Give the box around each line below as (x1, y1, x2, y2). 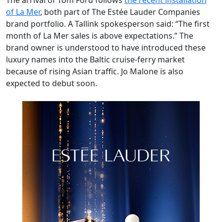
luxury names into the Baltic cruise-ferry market (6, 54, 185, 65)
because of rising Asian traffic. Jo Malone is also (6, 66, 183, 77)
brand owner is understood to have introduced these (6, 42, 206, 54)
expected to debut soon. (6, 78, 97, 89)
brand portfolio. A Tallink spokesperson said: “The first (6, 18, 210, 30)
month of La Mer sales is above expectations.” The (6, 30, 193, 42)
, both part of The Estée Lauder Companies (40, 6, 200, 18)
